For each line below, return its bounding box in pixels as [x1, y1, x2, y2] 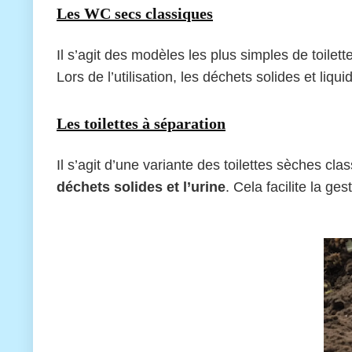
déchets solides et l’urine [57, 178, 225, 195]
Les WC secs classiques [57, 4, 213, 22]
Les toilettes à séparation [57, 114, 225, 132]
